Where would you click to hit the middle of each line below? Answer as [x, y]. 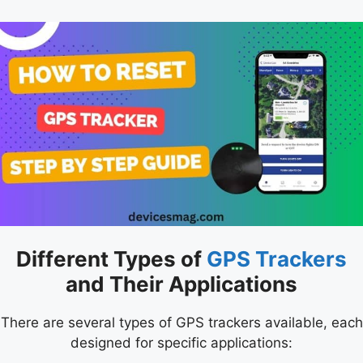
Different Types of [111, 259]
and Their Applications [181, 284]
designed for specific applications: [181, 343]
